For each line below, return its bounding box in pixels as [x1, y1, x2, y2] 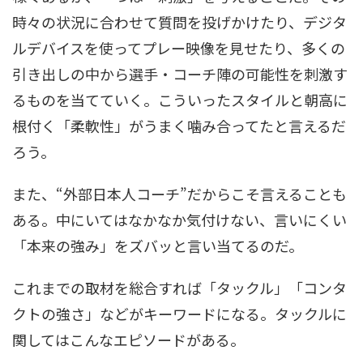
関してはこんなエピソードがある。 [12, 329, 245, 351]
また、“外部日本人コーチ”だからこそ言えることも [12, 183, 347, 205]
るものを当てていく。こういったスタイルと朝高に [12, 89, 348, 111]
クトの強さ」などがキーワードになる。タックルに [12, 303, 347, 325]
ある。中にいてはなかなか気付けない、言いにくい [12, 209, 347, 231]
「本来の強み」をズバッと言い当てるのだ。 [12, 235, 303, 257]
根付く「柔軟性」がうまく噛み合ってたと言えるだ [12, 115, 346, 137]
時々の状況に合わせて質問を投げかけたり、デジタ [12, 11, 347, 33]
